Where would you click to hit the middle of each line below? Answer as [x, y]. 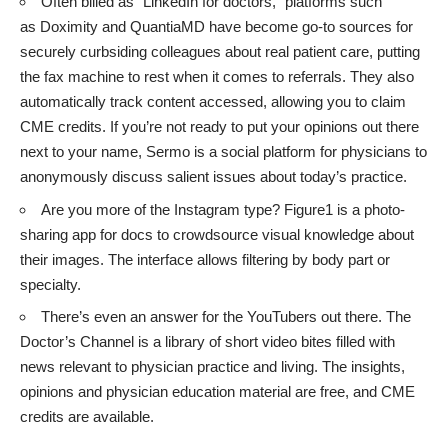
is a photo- [371, 209]
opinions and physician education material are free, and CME [217, 392]
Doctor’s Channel [77, 342]
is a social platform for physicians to [308, 152]
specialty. [50, 284]
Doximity [71, 27]
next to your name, [83, 152]
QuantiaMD [167, 27]
